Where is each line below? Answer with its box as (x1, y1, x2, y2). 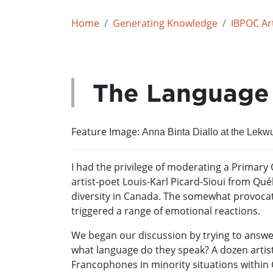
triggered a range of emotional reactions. (71, 204, 260, 218)
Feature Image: (71, 125, 142, 138)
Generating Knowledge (113, 16, 218, 30)
